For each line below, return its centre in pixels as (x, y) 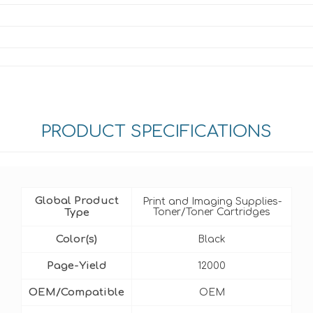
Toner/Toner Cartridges (212, 212)
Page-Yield (77, 266)
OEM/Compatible (77, 292)
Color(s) (77, 239)
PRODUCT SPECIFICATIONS (156, 132)
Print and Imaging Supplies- (212, 202)
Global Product (77, 201)
